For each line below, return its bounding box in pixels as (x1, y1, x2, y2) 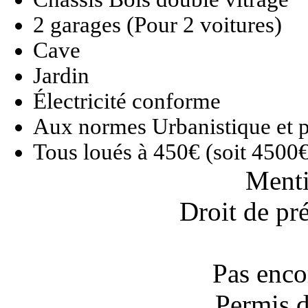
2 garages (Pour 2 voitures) (33, 12, 282, 38)
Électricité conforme (33, 89, 221, 114)
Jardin (33, 63, 89, 89)
